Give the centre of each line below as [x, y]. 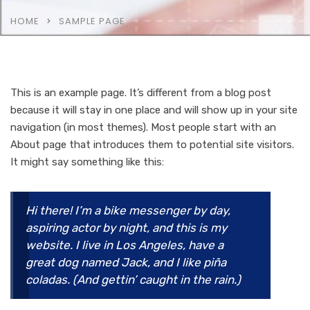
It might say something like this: [87, 162]
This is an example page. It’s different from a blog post [141, 93]
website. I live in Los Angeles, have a [125, 245]
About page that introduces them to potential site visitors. [152, 145]
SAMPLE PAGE [92, 21]
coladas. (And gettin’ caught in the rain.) [133, 280]
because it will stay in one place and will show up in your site [154, 110]
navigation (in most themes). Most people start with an [143, 128]
